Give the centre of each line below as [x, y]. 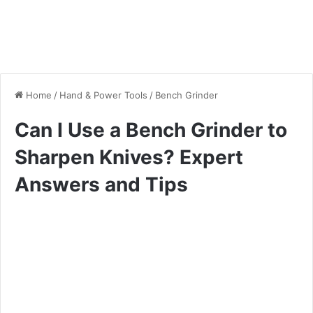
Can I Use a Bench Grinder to [151, 130]
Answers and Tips [101, 184]
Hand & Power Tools [103, 95]
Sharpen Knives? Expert [129, 157]
